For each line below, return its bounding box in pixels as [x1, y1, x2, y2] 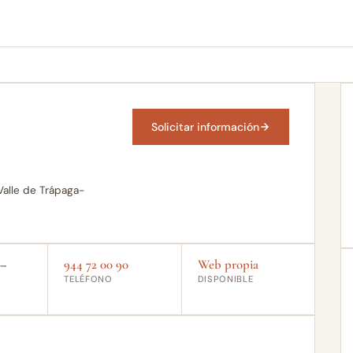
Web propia [197, 255, 258, 273]
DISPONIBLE [197, 273, 254, 284]
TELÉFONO [64, 273, 113, 284]
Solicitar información [151, 119, 260, 134]
